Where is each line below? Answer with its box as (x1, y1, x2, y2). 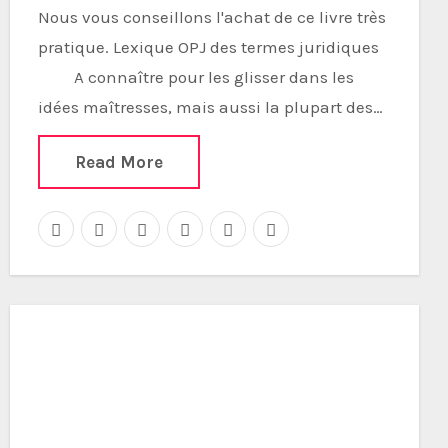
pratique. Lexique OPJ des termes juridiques (37, 37, 387, 57)
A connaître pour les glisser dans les (37, 67, 354, 87)
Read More (74, 152, 163, 172)
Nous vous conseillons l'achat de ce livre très (37, 7, 50, 27)
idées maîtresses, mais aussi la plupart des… (37, 97, 383, 117)
